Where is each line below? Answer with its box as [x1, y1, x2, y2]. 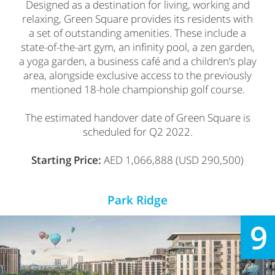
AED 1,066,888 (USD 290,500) [101, 152, 244, 167]
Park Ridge [107, 192, 168, 208]
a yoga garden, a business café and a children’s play [18, 53, 257, 68]
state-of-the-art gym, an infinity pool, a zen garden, [20, 39, 255, 54]
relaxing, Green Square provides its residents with [22, 11, 253, 26]
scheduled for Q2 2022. [82, 124, 193, 139]
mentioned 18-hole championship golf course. [30, 82, 245, 96]
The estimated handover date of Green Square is [25, 110, 250, 125]
